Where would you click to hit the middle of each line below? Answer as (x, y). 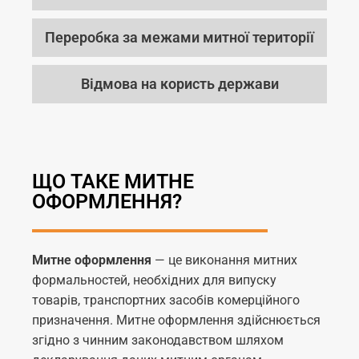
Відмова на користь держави (179, 83)
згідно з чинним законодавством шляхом (158, 340)
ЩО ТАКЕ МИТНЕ (113, 181)
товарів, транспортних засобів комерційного (166, 300)
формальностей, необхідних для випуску (154, 280)
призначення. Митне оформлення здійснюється (176, 320)
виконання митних (240, 260)
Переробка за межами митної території (179, 37)
